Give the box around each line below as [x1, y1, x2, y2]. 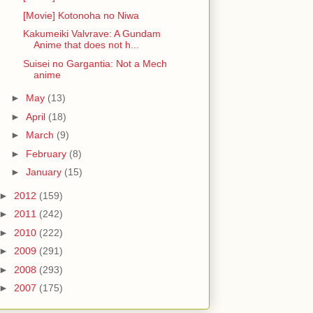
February [25, 147, 69, 159]
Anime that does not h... [33, 39, 139, 51]
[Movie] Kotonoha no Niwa [22, 9, 139, 21]
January [25, 166, 64, 178]
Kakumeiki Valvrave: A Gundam [22, 28, 161, 40]
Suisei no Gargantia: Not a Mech [22, 57, 167, 69]
